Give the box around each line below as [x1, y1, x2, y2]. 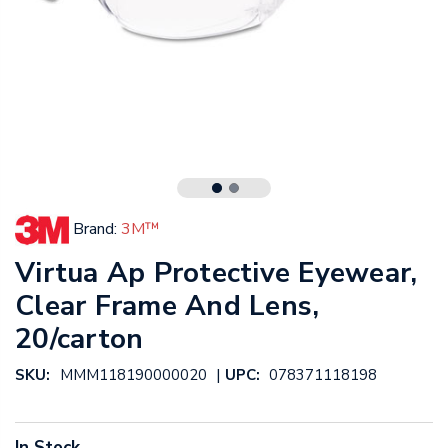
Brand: [73, 217, 117, 240]
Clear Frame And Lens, [15, 287, 320, 326]
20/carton [15, 320, 144, 359]
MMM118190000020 [59, 365, 207, 386]
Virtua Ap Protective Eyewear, [15, 254, 418, 293]
